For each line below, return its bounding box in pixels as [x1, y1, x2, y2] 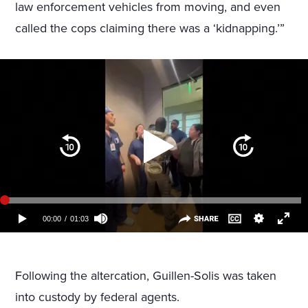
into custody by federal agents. [15, 289, 180, 305]
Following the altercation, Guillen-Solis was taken [15, 268, 277, 284]
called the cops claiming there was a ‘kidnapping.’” [15, 21, 285, 36]
